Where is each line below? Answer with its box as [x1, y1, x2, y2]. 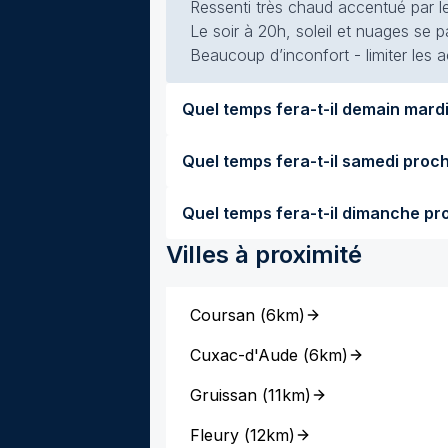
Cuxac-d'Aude [190, 345, 298, 365]
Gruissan [190, 385, 257, 405]
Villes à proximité [166, 240, 362, 269]
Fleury [190, 425, 239, 445]
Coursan [190, 305, 255, 325]
